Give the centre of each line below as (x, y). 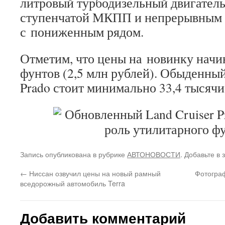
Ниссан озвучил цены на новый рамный (94, 173)
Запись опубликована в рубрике (74, 154)
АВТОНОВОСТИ (154, 154)
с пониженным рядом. (82, 32)
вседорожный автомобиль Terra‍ (73, 183)
